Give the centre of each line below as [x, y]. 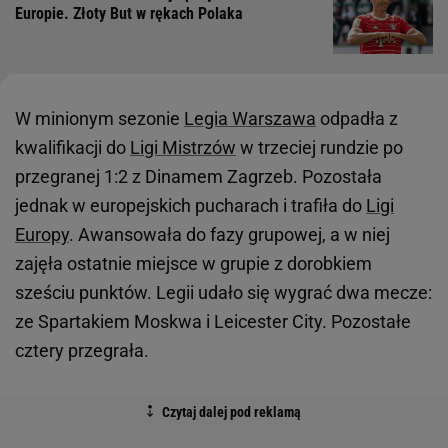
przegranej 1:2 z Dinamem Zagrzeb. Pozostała [198, 177]
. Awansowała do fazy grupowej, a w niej [229, 235]
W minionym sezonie [99, 119]
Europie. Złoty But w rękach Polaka [129, 14]
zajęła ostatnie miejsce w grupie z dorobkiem [193, 264]
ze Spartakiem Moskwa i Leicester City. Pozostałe [213, 322]
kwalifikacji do [72, 148]
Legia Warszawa [250, 119]
